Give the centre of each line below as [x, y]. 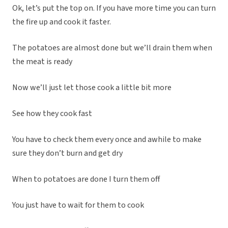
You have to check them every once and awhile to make [107, 140]
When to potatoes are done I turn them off [86, 179]
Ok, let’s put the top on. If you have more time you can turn [114, 8]
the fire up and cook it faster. [62, 22]
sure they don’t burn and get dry [67, 153]
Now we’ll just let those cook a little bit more [92, 88]
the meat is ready [42, 62]
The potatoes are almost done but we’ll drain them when [112, 48]
